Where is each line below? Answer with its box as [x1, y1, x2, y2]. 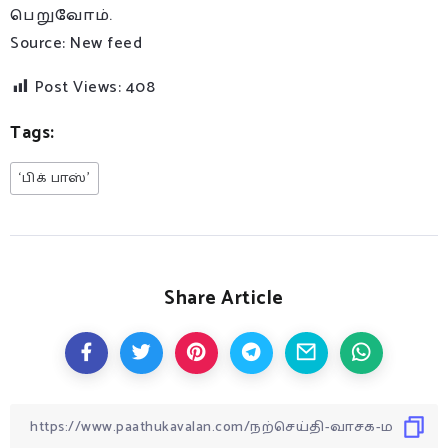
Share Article [164, 283, 284, 315]
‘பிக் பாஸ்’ [19, 168, 90, 190]
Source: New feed [10, 30, 142, 58]
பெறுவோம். [10, 2, 113, 30]
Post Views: [34, 74, 121, 102]
